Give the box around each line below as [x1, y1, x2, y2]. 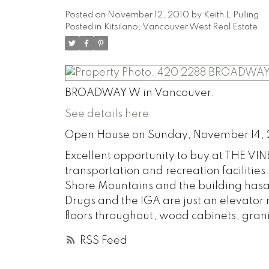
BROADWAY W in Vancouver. [64, 87, 214, 98]
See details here [64, 108, 149, 119]
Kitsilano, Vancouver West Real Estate [103, 22, 258, 31]
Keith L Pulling [203, 10, 259, 19]
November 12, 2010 [107, 10, 189, 19]
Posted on [64, 10, 107, 19]
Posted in [64, 22, 101, 31]
